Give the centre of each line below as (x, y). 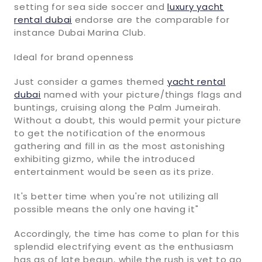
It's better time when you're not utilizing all (116, 196)
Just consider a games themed (91, 81)
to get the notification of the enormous (110, 133)
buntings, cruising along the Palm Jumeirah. (118, 107)
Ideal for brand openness (74, 57)
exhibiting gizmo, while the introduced (105, 158)
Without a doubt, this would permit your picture (128, 120)
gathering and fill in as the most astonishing (120, 146)
